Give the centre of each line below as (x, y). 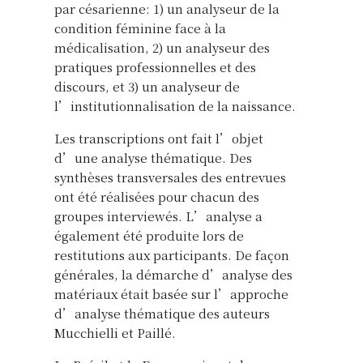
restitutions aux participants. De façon (172, 254)
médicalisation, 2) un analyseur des (162, 47)
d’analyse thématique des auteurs (162, 313)
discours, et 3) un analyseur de (147, 86)
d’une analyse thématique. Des (153, 157)
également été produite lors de (149, 235)
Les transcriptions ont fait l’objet (159, 138)
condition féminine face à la (140, 28)
